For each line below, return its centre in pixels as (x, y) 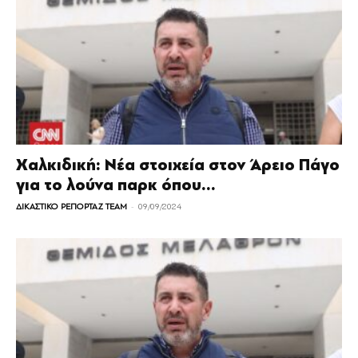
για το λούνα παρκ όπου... (116, 185)
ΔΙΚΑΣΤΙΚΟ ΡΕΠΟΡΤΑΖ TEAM (72, 207)
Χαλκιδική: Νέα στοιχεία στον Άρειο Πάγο (178, 165)
